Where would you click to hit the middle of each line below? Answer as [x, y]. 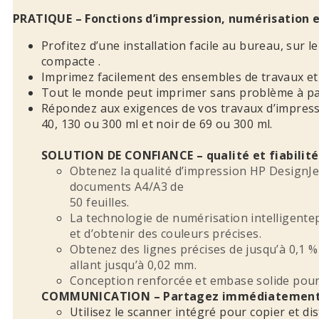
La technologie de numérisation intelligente [193, 218]
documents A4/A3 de [127, 186]
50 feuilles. [100, 202]
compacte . [71, 61]
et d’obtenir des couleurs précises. [166, 233]
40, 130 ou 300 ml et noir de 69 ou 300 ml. [157, 124]
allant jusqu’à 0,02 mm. [134, 265]
